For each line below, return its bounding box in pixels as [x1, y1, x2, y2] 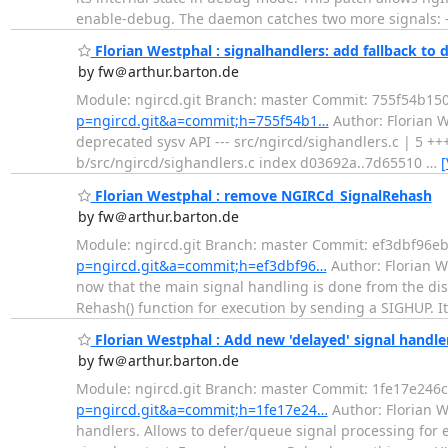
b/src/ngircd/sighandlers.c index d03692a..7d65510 [75, 153, 426, 173]
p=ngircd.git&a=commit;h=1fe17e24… [75, 400, 328, 420]
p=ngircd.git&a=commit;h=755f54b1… [75, 111, 329, 131]
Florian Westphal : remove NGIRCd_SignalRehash [90, 185, 432, 205]
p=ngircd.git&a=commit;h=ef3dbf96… [75, 255, 327, 275]
